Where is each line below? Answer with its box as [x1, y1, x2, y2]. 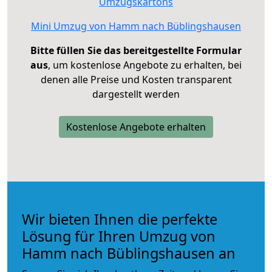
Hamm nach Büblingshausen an [22, 243, 236, 263]
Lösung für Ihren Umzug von [22, 226, 216, 246]
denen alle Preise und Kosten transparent [40, 72, 232, 86]
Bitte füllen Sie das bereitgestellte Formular [30, 43, 242, 57]
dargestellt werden [92, 87, 180, 101]
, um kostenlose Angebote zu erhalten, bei [48, 58, 242, 72]
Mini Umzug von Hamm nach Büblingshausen [31, 19, 241, 33]
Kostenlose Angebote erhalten [66, 120, 206, 134]
